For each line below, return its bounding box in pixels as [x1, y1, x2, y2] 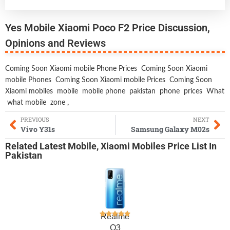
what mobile [7, 99, 46, 106]
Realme [101, 212, 129, 221]
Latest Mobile [40, 141, 97, 152]
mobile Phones [5, 76, 51, 84]
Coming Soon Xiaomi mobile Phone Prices [5, 65, 137, 72]
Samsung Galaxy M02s [131, 124, 209, 134]
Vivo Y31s [21, 124, 55, 134]
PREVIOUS [21, 115, 49, 123]
